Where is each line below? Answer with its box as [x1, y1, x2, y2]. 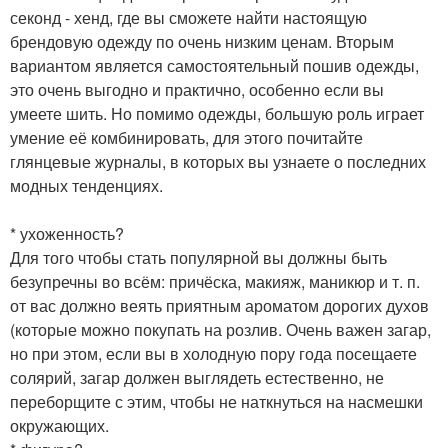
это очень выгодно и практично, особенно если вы [10, 78, 384, 102]
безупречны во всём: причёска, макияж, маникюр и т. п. [10, 270, 420, 294]
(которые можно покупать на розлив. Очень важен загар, [10, 318, 431, 342]
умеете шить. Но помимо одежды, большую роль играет [10, 102, 424, 126]
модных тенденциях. [10, 174, 163, 198]
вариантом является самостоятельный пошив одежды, [10, 54, 419, 78]
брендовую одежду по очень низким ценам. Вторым [10, 30, 394, 54]
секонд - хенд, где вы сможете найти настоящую [10, 6, 367, 30]
